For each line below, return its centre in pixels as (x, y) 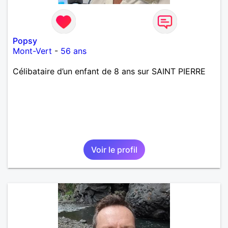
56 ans (74, 51)
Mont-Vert (32, 51)
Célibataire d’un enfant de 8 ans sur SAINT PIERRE (109, 71)
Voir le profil (114, 149)
